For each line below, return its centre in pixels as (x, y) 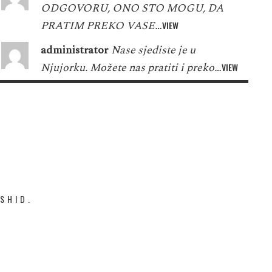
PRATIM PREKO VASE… (101, 25)
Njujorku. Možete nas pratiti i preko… (131, 67)
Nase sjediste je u (153, 50)
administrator (74, 50)
